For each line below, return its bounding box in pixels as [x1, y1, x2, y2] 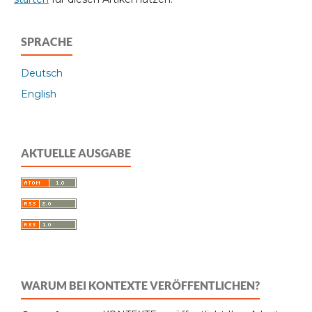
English [21, 88, 56, 101]
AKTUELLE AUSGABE [21, 146, 131, 160]
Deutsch [21, 67, 63, 80]
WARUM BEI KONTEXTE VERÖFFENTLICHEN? [21, 279, 260, 292]
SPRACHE [21, 35, 72, 49]
